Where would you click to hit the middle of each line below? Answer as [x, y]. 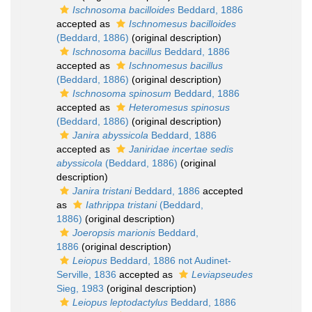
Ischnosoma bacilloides [124, 10]
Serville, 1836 [86, 274]
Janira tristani [102, 191]
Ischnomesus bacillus [176, 65]
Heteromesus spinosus [179, 107]
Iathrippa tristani [121, 205]
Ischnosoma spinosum [122, 93]
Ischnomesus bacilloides [182, 24]
